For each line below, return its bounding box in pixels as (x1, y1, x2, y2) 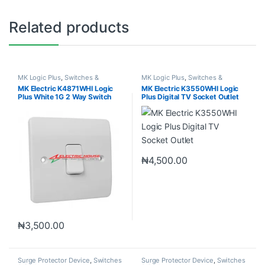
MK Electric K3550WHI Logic (141, 83, 239, 93)
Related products (9, 18, 129, 37)
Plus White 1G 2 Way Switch (17, 92, 112, 101)
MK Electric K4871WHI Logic (17, 83, 114, 93)
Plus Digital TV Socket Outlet (141, 92, 239, 101)
